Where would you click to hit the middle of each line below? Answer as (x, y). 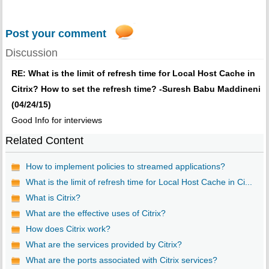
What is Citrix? (53, 198)
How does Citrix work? (68, 229)
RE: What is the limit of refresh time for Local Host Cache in (133, 74)
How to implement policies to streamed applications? (125, 167)
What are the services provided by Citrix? (104, 245)
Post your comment (56, 34)
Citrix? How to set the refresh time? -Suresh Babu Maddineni (136, 89)
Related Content (44, 141)
